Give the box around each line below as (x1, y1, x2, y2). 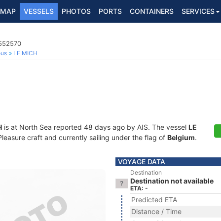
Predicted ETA (131, 195, 177, 204)
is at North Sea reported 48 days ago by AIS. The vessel (2, 123, 188, 131)
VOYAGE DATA (118, 157, 165, 166)
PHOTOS (62, 7, 91, 15)
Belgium (167, 133, 195, 142)
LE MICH (13, 49, 37, 57)
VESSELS (24, 7, 54, 15)
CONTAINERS (130, 7, 174, 15)
